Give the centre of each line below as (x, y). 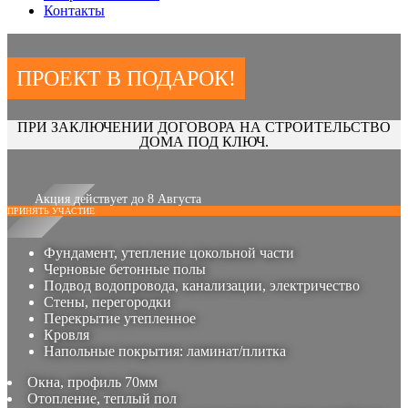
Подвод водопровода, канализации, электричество (202, 286)
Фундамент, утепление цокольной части (169, 253)
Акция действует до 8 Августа (118, 199)
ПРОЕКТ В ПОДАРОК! (126, 79)
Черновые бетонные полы (125, 270)
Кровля (66, 335)
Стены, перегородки (107, 302)
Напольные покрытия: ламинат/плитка (165, 352)
